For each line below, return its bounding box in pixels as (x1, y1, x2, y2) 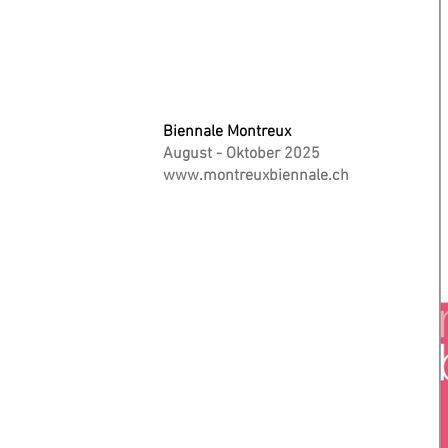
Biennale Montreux (163, 122, 291, 142)
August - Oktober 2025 (163, 144, 320, 164)
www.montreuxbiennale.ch (163, 166, 349, 186)
